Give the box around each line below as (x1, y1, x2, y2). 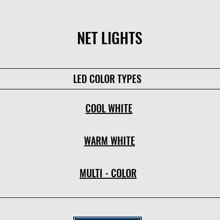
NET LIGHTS (77, 27, 142, 49)
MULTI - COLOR (80, 165, 137, 180)
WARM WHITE (84, 133, 135, 148)
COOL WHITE (85, 101, 133, 115)
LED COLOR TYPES (73, 71, 141, 86)
